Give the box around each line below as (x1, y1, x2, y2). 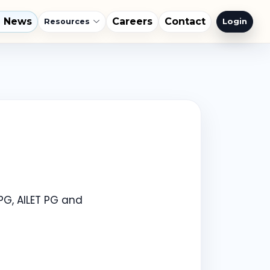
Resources (44, 16, 90, 26)
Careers (112, 15, 152, 27)
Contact (165, 15, 206, 27)
